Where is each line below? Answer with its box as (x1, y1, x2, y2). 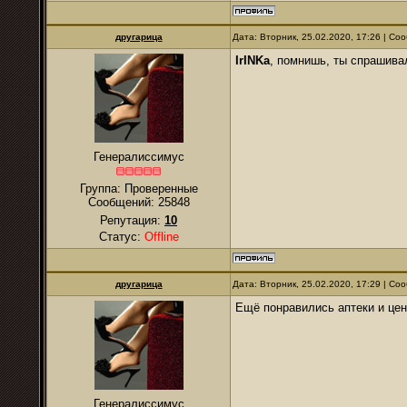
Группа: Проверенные (79, 182, 198, 195)
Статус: (98, 230, 144, 243)
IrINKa (235, 54, 270, 67)
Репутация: (100, 213, 164, 227)
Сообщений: (87, 195, 158, 209)
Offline (144, 230, 179, 243)
